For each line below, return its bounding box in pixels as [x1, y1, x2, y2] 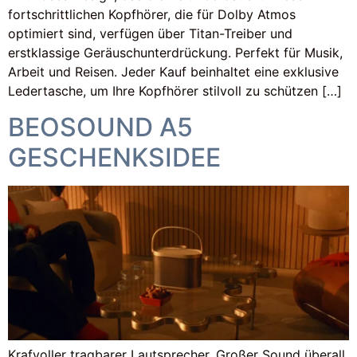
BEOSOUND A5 [8, 111, 193, 143]
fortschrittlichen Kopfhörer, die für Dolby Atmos [8, 6, 296, 23]
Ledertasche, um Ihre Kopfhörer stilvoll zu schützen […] [8, 83, 342, 100]
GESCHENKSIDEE [8, 141, 221, 173]
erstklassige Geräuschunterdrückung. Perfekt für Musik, [8, 45, 343, 61]
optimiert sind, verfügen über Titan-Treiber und [8, 25, 292, 42]
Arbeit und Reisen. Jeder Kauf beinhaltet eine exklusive [8, 64, 339, 80]
